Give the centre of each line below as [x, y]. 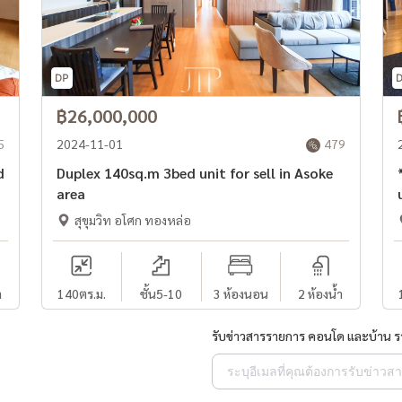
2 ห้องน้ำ [321, 293]
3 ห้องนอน [240, 293]
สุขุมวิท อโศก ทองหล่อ [133, 219]
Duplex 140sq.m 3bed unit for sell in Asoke [195, 172]
